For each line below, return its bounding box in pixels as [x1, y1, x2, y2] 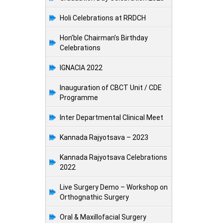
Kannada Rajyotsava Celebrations [60, 153, 167, 162]
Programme [60, 94, 98, 102]
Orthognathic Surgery [60, 193, 129, 202]
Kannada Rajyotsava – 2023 [60, 133, 148, 142]
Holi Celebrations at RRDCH [60, 14, 146, 22]
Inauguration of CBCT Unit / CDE [60, 84, 162, 92]
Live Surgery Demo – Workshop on [60, 183, 168, 192]
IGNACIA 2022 [60, 64, 103, 72]
